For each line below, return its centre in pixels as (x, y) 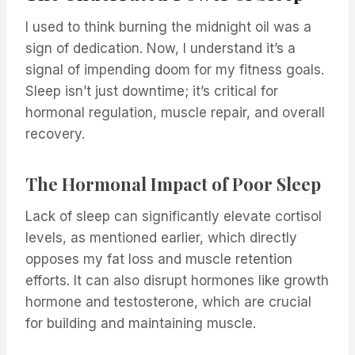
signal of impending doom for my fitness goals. (175, 70)
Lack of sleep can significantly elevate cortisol (174, 217)
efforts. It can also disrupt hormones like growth (177, 281)
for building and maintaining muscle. (141, 324)
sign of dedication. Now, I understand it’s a (160, 49)
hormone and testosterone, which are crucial (168, 302)
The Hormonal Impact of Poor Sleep (173, 184)
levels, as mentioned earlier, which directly (161, 238)
